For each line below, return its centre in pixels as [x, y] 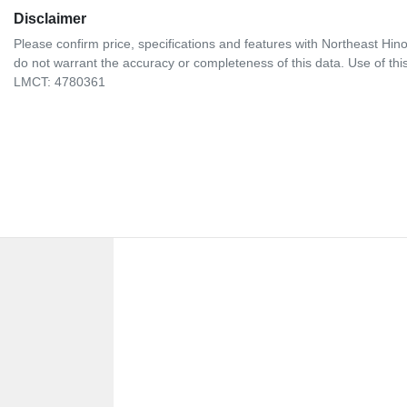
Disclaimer [50, 19]
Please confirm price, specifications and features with [168, 44]
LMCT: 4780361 [60, 82]
